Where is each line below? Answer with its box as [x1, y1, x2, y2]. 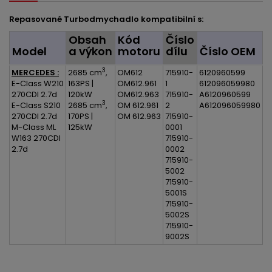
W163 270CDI [12, 132, 61, 144]
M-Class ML [12, 121, 56, 133]
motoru [118, 44, 160, 59]
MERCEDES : [12, 67, 59, 78]
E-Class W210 [12, 78, 64, 89]
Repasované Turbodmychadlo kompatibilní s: [9, 13, 203, 25]
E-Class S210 [12, 100, 61, 111]
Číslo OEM [200, 44, 256, 59]
